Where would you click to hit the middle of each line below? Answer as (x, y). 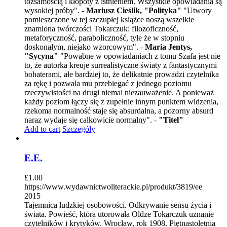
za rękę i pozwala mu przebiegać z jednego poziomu (108, 84)
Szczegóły (79, 129)
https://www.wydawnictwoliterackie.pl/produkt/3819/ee (113, 186)
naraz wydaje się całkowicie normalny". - (90, 120)
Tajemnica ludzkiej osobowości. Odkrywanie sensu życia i (118, 205)
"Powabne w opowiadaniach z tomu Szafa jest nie (139, 56)
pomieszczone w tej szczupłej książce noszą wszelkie (109, 20)
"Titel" (170, 120)
